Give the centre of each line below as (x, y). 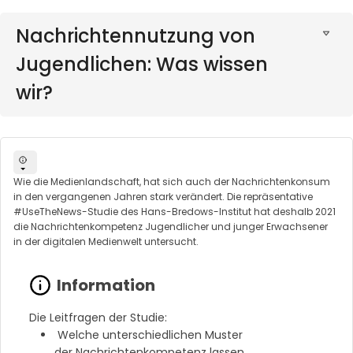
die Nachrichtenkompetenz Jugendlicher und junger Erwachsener (171, 226)
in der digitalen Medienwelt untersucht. (106, 241)
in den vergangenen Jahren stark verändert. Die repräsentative (163, 196)
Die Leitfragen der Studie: (98, 317)
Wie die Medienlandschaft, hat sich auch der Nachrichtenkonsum (172, 181)
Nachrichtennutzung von (136, 35)
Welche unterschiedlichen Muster (149, 334)
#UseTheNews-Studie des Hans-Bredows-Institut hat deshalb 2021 (175, 211)
